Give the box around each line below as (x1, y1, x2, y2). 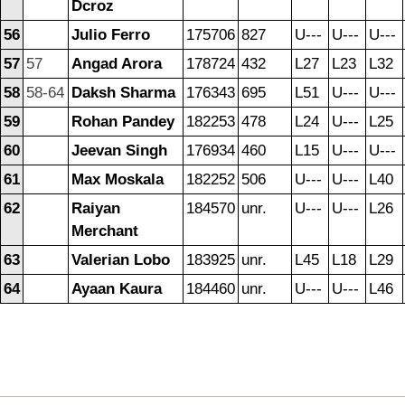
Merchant (71, 222, 138, 240)
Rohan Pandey (71, 113, 174, 131)
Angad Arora (71, 55, 162, 73)
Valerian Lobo (71, 251, 170, 269)
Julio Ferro (71, 26, 150, 44)
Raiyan (71, 200, 120, 218)
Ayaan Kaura (71, 280, 162, 298)
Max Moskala (71, 171, 164, 189)
